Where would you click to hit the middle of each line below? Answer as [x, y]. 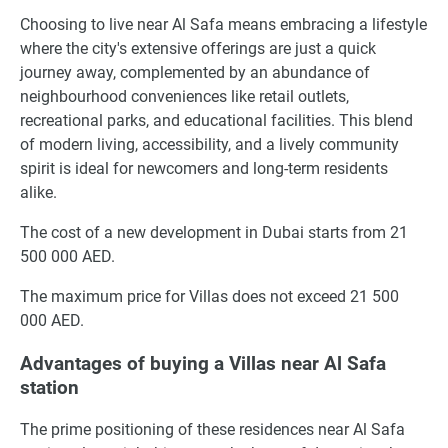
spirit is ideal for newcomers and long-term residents [204, 168]
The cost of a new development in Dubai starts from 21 [214, 232]
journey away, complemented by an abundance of [195, 72]
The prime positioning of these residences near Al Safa [212, 430]
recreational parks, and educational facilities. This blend [216, 120]
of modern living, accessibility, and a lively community [209, 144]
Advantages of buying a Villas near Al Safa [203, 363]
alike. [38, 192]
